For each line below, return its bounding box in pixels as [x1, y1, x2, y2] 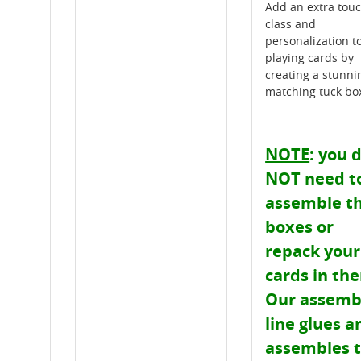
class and [265, 16, 317, 32]
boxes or [265, 216, 334, 239]
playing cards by [265, 50, 355, 66]
